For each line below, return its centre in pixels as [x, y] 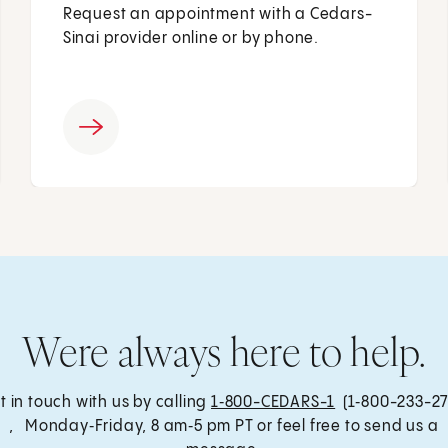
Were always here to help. [224, 351]
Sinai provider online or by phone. [190, 39]
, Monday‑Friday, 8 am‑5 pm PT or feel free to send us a [224, 426]
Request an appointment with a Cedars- [217, 15]
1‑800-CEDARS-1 [273, 402]
